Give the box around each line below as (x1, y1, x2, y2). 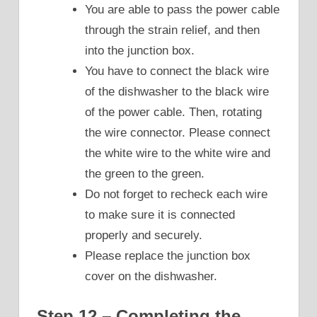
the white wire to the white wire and (85, 146, 270, 160)
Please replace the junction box (85, 248, 250, 263)
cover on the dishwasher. (85, 269, 217, 283)
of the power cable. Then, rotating (85, 105, 262, 119)
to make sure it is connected (85, 207, 235, 221)
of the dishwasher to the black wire (85, 84, 269, 98)
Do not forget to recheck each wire (85, 187, 267, 201)
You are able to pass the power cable (85, 2, 279, 16)
